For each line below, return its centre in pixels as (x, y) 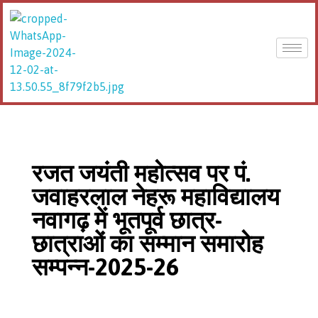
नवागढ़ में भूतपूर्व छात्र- (127, 220)
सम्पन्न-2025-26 (105, 267)
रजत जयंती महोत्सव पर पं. (141, 173)
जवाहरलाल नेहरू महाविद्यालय (156, 197)
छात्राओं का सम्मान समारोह (148, 243)
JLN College (27, 103)
